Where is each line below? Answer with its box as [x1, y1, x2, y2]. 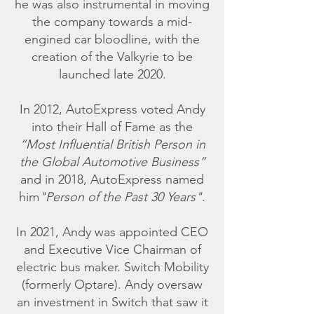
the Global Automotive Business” [19, 154, 205, 170]
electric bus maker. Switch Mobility [15, 259, 209, 275]
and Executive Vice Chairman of [23, 242, 201, 257]
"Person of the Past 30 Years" [39, 189, 202, 205]
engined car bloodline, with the [25, 32, 200, 47]
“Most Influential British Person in [19, 137, 205, 152]
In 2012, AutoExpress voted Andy [19, 102, 205, 117]
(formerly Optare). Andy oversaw [22, 277, 203, 292]
